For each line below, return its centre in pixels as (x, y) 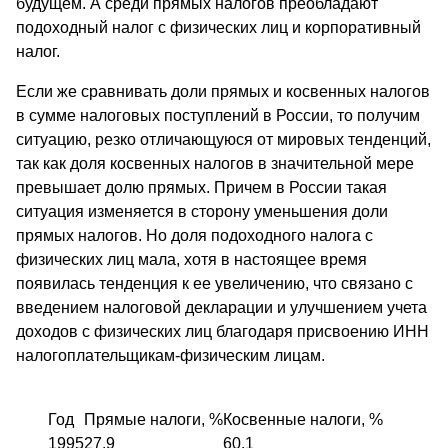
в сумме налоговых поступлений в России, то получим (218, 116)
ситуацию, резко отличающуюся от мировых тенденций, (223, 140)
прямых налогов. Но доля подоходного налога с (194, 236)
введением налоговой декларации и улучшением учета (221, 308)
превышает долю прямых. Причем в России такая (201, 188)
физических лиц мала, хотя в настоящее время (191, 260)
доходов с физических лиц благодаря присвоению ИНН (222, 332)
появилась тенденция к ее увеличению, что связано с (214, 284)
